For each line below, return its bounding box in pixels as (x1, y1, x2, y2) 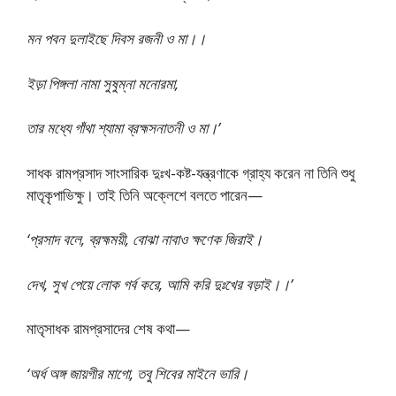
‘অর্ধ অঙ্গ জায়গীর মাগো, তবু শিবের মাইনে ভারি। (27, 362, 252, 384)
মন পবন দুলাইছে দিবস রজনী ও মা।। (27, 28, 206, 49)
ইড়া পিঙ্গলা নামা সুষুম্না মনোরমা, (27, 72, 179, 94)
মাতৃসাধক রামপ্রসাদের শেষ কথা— (27, 318, 190, 339)
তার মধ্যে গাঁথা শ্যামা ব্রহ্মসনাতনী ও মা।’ (27, 118, 220, 138)
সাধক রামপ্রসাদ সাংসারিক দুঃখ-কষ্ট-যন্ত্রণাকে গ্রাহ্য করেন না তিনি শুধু (27, 162, 354, 183)
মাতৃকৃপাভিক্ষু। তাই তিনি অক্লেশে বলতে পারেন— (27, 184, 263, 205)
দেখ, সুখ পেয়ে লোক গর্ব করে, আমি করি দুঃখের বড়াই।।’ (27, 273, 293, 294)
